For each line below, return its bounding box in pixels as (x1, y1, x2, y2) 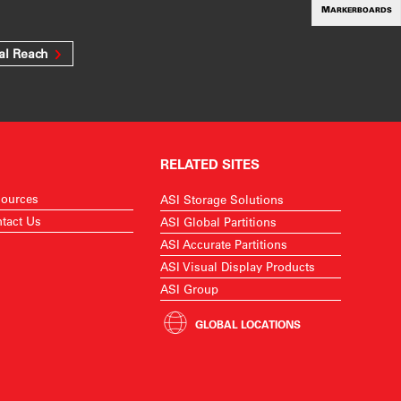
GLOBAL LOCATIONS (195, 317, 302, 331)
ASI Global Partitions (160, 214, 277, 229)
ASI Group (160, 281, 219, 296)
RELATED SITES (160, 156, 260, 173)
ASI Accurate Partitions (160, 236, 288, 252)
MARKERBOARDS (329, 4, 392, 14)
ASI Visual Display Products (160, 259, 316, 274)
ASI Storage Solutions (160, 192, 285, 207)
